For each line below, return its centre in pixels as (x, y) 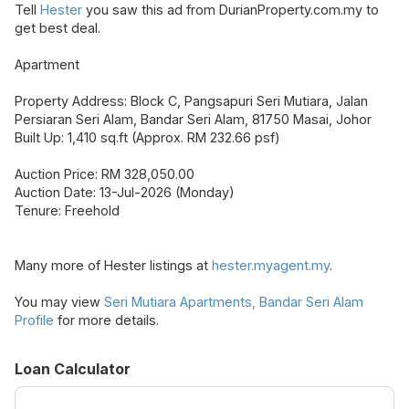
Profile (34, 320)
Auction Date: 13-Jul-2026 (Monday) (125, 193)
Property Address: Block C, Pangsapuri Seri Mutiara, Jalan (191, 101)
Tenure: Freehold (67, 211)
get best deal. (58, 28)
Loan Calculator (73, 369)
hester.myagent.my (271, 266)
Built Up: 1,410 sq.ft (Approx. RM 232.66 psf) (147, 138)
